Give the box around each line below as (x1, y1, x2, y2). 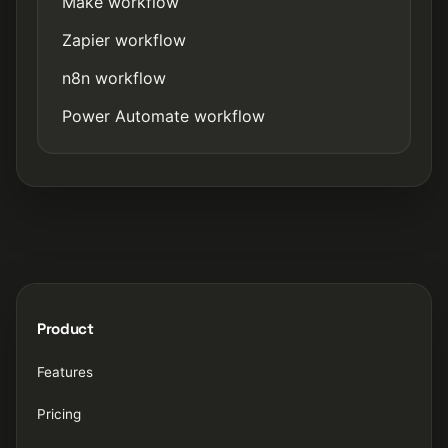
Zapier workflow (62, 29, 186, 50)
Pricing (37, 405, 81, 422)
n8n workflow (62, 67, 166, 88)
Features (37, 363, 93, 380)
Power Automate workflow (62, 105, 265, 126)
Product (37, 318, 94, 338)
